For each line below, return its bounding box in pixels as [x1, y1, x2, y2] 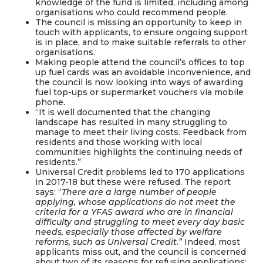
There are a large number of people [62, 186, 217, 197]
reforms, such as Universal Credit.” [35, 236, 182, 247]
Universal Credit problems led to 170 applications [35, 166, 245, 177]
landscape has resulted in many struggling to [35, 116, 227, 127]
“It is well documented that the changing [35, 106, 210, 117]
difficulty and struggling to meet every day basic [35, 216, 245, 227]
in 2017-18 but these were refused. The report [35, 176, 231, 187]
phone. [35, 96, 65, 107]
